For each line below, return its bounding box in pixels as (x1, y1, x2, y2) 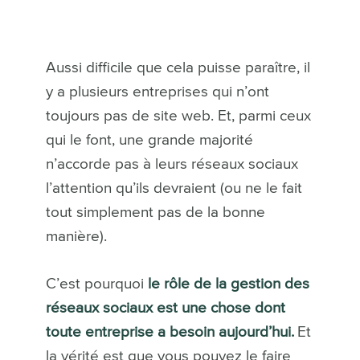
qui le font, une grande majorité (45, 132, 253, 148)
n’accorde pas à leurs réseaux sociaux (45, 156, 298, 172)
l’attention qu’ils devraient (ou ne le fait (45, 180, 302, 196)
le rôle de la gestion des (147, 276, 309, 292)
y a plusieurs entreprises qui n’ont (45, 84, 269, 100)
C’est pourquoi (45, 276, 148, 292)
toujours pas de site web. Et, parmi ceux (45, 108, 311, 124)
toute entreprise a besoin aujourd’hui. (45, 324, 294, 340)
